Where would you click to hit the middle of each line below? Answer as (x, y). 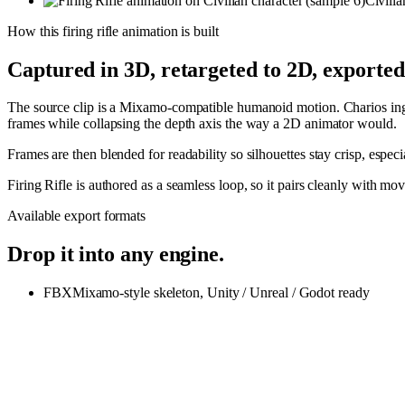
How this (35, 31)
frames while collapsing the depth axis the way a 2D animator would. (202, 124)
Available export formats (77, 216)
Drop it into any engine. (116, 254)
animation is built (169, 31)
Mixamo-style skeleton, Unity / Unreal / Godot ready (221, 293)
